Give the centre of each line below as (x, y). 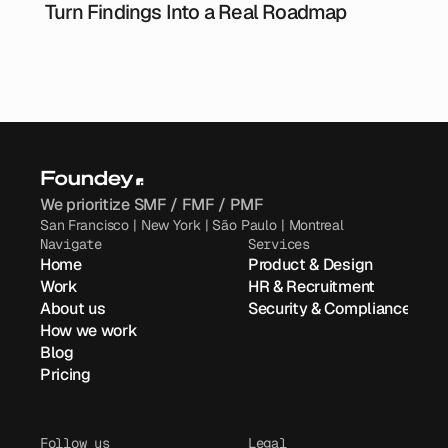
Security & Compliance (329, 308)
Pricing (65, 374)
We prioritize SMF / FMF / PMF (152, 204)
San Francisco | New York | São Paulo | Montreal (192, 225)
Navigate (71, 244)
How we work (89, 330)
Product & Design (310, 264)
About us (73, 308)
